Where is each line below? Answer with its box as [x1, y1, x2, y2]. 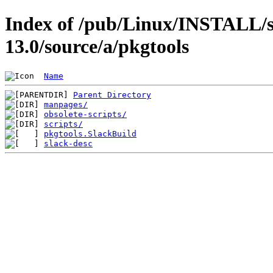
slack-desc [44, 138, 93, 148]
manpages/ [44, 99, 88, 109]
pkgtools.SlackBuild [44, 129, 136, 138]
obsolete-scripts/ [44, 109, 127, 119]
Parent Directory [73, 90, 151, 99]
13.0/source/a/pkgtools [5, 35, 189, 58]
